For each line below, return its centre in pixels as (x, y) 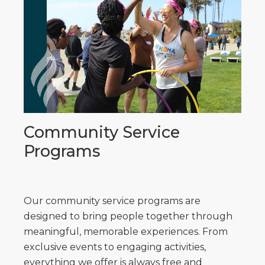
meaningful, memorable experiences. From (126, 231)
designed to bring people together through (128, 216)
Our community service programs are (112, 201)
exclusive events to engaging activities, (115, 247)
